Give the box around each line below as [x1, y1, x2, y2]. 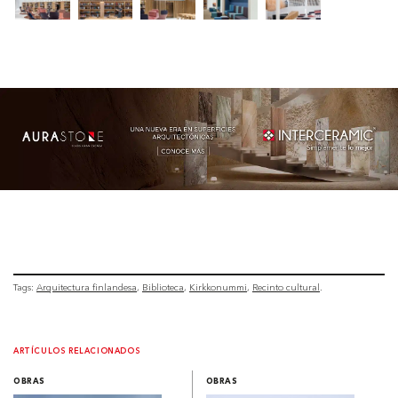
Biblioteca [142, 282, 184, 294]
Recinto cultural [252, 282, 320, 294]
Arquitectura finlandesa [36, 282, 137, 294]
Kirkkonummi [189, 282, 247, 294]
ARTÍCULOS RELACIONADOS [13, 347, 141, 356]
